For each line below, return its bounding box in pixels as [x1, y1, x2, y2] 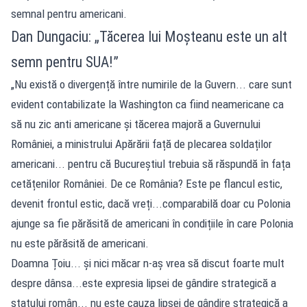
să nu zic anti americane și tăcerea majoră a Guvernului [11, 116, 260, 131]
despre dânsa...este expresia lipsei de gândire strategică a [11, 275, 276, 290]
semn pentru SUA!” [11, 53, 119, 71]
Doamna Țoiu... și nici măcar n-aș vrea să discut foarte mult [11, 256, 284, 270]
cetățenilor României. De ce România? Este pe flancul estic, [11, 176, 282, 191]
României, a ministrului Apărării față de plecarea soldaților [11, 136, 272, 151]
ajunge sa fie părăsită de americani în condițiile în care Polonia [11, 216, 293, 230]
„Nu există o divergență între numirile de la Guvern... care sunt [11, 77, 292, 91]
